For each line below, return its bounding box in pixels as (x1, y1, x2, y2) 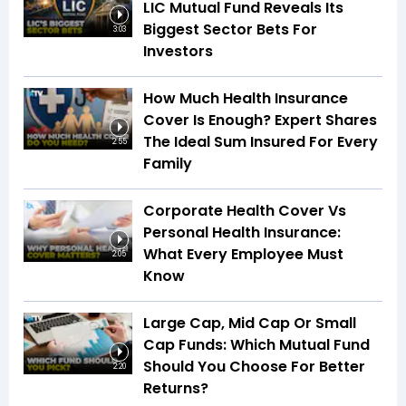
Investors (143, 41, 213, 63)
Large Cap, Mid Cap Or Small (143, 313, 356, 334)
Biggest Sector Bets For (143, 19, 317, 41)
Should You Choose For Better (143, 356, 365, 378)
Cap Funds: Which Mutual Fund (143, 334, 370, 356)
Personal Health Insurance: (143, 222, 341, 244)
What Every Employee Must (143, 244, 343, 266)
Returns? (143, 378, 208, 400)
